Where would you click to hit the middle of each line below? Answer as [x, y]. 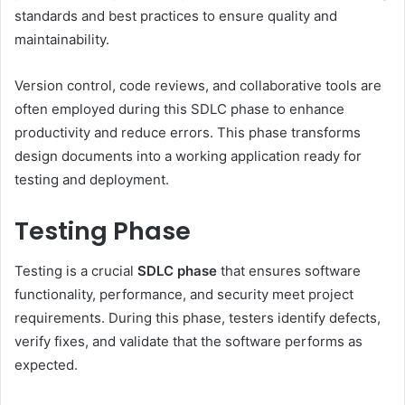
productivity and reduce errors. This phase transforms [188, 132]
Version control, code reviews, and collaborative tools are [198, 85]
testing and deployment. [92, 179]
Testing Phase [103, 231]
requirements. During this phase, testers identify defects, [198, 318]
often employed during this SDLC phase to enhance [179, 108]
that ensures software [289, 271]
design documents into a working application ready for [188, 155]
